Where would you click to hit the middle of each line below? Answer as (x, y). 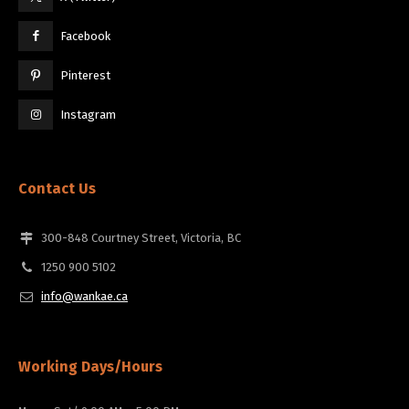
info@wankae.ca (84, 297)
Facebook (85, 37)
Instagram (88, 115)
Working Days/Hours (90, 367)
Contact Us (57, 189)
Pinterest (85, 76)
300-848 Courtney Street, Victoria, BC (141, 238)
